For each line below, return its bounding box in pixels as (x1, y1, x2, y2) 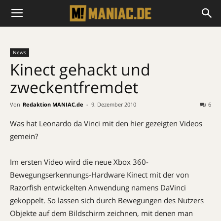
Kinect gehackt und (10, 59, 150, 80)
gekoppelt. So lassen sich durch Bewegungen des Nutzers (10, 195, 204, 205)
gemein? (10, 131, 38, 141)
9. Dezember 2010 (91, 101, 136, 108)
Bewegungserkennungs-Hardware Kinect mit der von (10, 170, 189, 180)
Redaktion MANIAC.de (23, 101, 83, 108)
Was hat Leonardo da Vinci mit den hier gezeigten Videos (10, 118, 202, 128)
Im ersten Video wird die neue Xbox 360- (10, 157, 148, 167)
